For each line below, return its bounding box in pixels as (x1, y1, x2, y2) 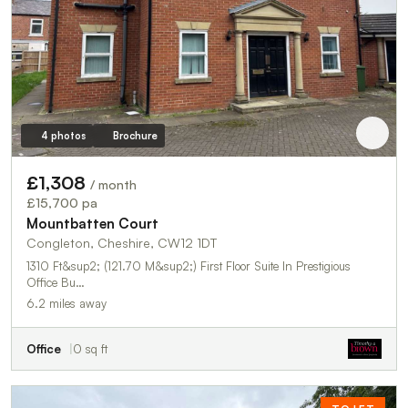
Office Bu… (26, 275, 85, 291)
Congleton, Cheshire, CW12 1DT (26, 235, 217, 251)
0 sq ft (73, 342, 107, 357)
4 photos (40, 129, 86, 143)
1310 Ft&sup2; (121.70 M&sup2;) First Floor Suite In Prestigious (26, 259, 200, 274)
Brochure (112, 129, 158, 143)
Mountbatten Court (26, 215, 158, 233)
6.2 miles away (26, 296, 107, 311)
